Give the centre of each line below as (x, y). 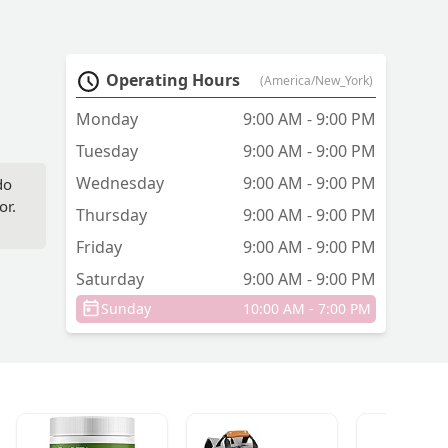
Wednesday (120, 183)
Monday (107, 119)
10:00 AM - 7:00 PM (307, 309)
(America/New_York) (316, 81)
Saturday (110, 279)
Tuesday (107, 151)
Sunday (126, 309)
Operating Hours (173, 80)
